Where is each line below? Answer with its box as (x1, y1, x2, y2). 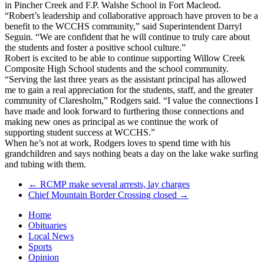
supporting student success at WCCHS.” (5, 127, 155, 137)
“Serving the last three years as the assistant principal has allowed (5, 74, 246, 84)
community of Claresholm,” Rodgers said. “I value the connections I (5, 95, 258, 105)
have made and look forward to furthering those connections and (5, 105, 244, 116)
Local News (28, 230, 74, 241)
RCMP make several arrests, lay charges (38, 179, 190, 189)
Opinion (28, 252, 59, 262)
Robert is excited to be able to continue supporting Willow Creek (5, 52, 245, 63)
